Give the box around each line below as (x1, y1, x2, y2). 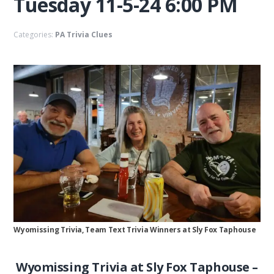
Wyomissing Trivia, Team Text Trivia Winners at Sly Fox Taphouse (13, 224, 256, 235)
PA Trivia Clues (55, 29, 113, 40)
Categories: (13, 29, 56, 40)
